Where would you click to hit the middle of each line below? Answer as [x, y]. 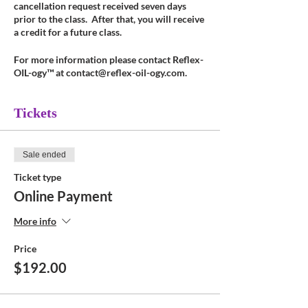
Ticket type [37, 177]
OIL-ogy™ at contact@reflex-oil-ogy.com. [101, 73]
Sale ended [44, 155]
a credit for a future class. [69, 32]
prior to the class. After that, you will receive [109, 19]
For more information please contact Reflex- [109, 59]
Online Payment [63, 196]
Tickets [35, 113]
